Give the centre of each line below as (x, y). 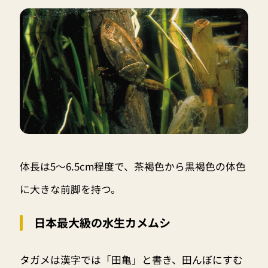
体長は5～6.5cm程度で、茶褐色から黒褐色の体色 (133, 167)
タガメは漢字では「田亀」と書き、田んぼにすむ (131, 259)
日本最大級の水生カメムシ (102, 223)
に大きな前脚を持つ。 (70, 189)
